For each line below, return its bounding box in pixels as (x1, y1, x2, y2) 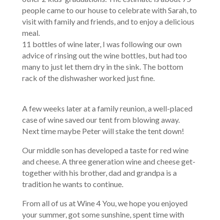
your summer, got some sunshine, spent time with (22, 209, 184, 219)
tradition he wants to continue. (22, 179, 123, 189)
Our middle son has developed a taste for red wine (22, 145, 189, 155)
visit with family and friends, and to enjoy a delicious (22, 16, 194, 26)
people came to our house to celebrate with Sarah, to (22, 5, 197, 15)
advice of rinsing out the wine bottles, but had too (22, 50, 187, 60)
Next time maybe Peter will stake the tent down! (22, 126, 184, 136)
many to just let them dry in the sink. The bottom (22, 61, 183, 71)
